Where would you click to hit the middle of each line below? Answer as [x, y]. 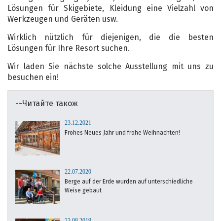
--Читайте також [47, 103]
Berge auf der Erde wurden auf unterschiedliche [129, 181]
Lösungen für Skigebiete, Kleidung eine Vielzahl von [110, 8]
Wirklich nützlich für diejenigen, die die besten [110, 37]
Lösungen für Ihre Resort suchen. [69, 48]
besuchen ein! [33, 77]
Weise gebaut [83, 190]
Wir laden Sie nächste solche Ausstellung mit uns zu [110, 66]
